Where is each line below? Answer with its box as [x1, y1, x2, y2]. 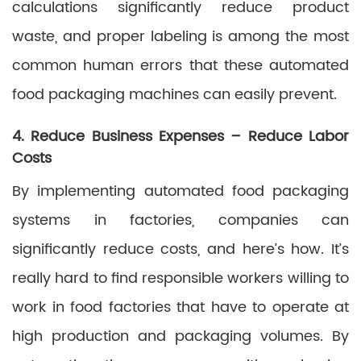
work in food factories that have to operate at [12, 296, 349, 319]
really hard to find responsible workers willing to [12, 267, 349, 290]
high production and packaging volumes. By [12, 325, 349, 348]
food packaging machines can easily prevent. [12, 83, 337, 106]
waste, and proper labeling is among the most [12, 25, 349, 48]
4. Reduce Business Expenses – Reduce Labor [12, 125, 349, 148]
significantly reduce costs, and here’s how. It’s [12, 238, 349, 261]
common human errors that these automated [12, 54, 349, 77]
